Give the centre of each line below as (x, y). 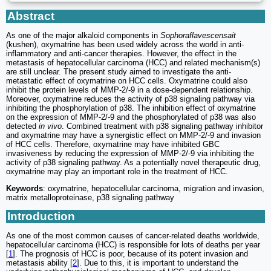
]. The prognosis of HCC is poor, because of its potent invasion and (130, 254)
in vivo (50, 126)
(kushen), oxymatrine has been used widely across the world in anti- (125, 45)
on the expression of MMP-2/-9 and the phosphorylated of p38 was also (131, 117)
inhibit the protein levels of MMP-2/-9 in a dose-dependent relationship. (129, 90)
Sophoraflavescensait (198, 36)
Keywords (24, 189)
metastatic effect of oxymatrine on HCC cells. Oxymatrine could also (127, 81)
